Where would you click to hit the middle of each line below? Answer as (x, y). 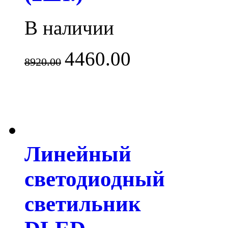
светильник (83, 204)
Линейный (78, 154)
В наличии (69, 28)
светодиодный (95, 179)
